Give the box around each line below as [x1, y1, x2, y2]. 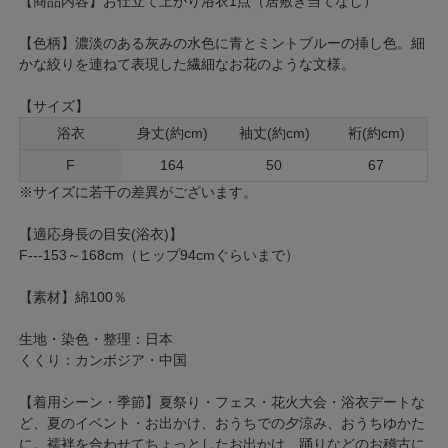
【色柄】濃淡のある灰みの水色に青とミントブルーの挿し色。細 [19, 34, 426, 51]
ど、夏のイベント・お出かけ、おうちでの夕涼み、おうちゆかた [19, 414, 426, 431]
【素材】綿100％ [19, 288, 128, 305]
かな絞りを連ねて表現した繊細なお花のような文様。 [19, 55, 356, 72]
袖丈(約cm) [238, 124, 310, 141]
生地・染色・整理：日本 [19, 330, 174, 347]
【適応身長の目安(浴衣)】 [19, 225, 184, 242]
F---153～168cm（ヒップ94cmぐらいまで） [19, 246, 300, 263]
